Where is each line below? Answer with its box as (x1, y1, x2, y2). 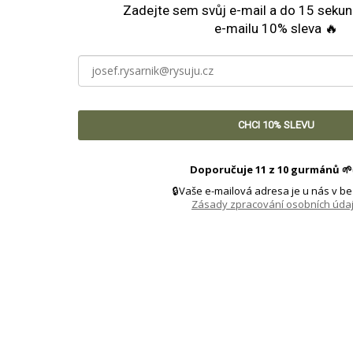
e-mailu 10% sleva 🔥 (214, 20, 338, 36)
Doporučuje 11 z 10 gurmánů (189, 162, 342, 176)
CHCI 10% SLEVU (237, 118, 314, 131)
